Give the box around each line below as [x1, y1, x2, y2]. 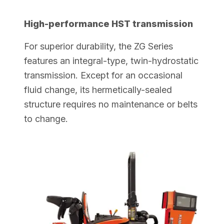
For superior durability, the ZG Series [24, 40, 173, 51]
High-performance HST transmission [24, 18, 193, 29]
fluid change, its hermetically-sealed [24, 84, 172, 95]
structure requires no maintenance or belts [24, 98, 197, 109]
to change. [24, 113, 68, 124]
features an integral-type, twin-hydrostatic [24, 55, 198, 66]
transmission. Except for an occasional [24, 69, 182, 80]
